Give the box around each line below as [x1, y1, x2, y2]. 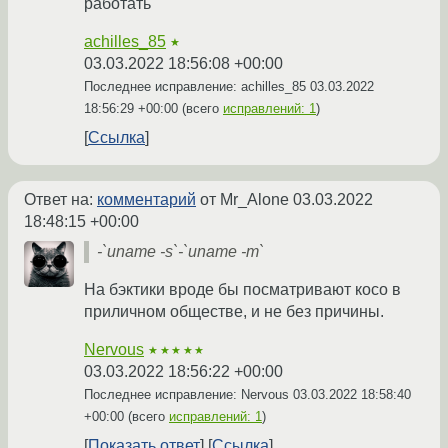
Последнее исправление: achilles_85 [84, 79, 310, 95]
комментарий [97, 191, 196, 209]
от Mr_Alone [196, 191, 293, 209]
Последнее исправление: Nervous [84, 387, 293, 403]
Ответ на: [24, 191, 97, 209]
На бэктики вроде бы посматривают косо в [84, 281, 401, 299]
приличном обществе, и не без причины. [84, 303, 384, 321]
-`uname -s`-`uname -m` [97, 243, 264, 261]
